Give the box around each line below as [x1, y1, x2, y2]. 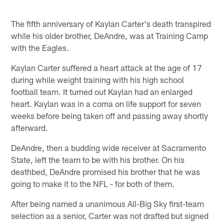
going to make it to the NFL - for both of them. [11, 178, 175, 188]
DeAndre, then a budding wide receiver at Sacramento [11, 142, 206, 152]
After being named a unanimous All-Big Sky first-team [11, 198, 204, 208]
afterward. [11, 122, 48, 132]
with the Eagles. [11, 42, 69, 52]
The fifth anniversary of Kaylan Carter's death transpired [11, 18, 211, 28]
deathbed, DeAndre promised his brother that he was [11, 166, 200, 176]
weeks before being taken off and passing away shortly [11, 110, 208, 120]
